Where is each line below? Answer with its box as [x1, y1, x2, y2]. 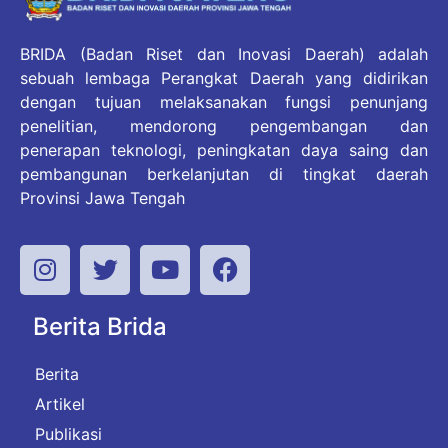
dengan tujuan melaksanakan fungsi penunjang [20, 92, 428, 113]
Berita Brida [33, 311, 167, 341]
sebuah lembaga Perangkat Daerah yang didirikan [20, 68, 428, 89]
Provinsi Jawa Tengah [20, 188, 185, 209]
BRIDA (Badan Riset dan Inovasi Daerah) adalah [20, 44, 428, 65]
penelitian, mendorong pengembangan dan [20, 116, 428, 137]
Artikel [35, 393, 85, 414]
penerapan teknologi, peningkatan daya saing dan [20, 140, 428, 161]
